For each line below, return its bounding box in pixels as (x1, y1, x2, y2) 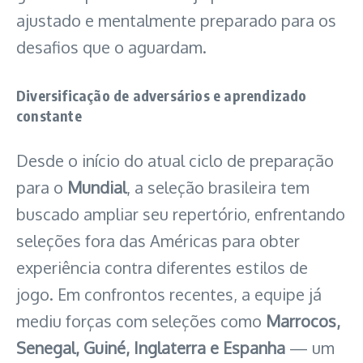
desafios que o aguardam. (16, 36, 207, 58)
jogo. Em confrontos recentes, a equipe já (16, 284, 322, 305)
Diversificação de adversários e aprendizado (16, 86, 307, 105)
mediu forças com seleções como (16, 310, 266, 332)
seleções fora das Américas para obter (16, 230, 300, 252)
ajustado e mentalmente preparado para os (16, 10, 336, 32)
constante (16, 106, 82, 126)
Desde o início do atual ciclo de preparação (16, 150, 334, 172)
